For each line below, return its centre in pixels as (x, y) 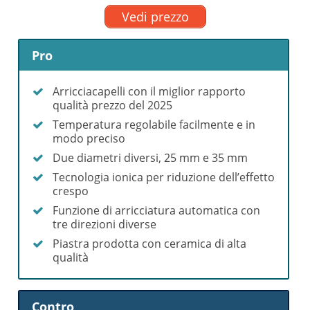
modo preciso (89, 138)
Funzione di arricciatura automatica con (157, 210)
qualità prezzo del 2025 (113, 105)
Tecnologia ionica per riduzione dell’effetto (164, 177)
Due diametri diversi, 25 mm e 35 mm (151, 157)
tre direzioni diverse (105, 224)
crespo (71, 191)
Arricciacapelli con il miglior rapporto (149, 91)
